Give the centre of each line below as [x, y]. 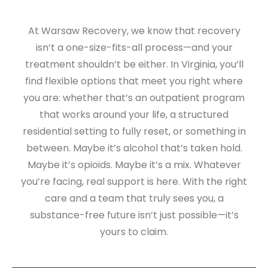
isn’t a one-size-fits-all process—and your [134, 48]
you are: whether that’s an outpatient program [134, 98]
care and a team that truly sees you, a [134, 199]
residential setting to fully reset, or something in [134, 132]
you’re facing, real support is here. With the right [134, 182]
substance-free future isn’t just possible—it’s [134, 215]
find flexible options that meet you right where [134, 81]
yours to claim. [134, 232]
